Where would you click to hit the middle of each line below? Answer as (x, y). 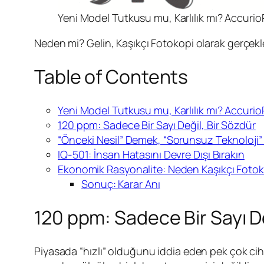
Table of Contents (111, 77)
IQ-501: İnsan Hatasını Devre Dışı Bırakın (151, 154)
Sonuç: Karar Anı (121, 184)
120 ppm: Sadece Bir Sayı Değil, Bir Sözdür (157, 125)
